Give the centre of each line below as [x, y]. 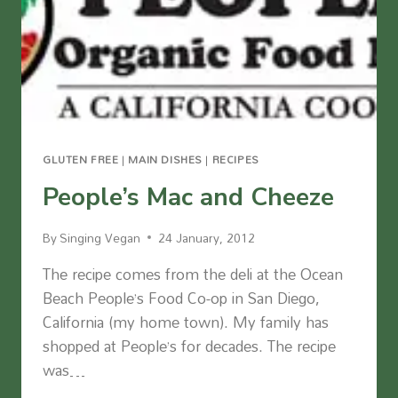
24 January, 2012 [207, 237]
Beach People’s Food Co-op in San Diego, [181, 298]
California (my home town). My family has [186, 322]
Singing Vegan [100, 237]
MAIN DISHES [165, 160]
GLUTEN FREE [81, 160]
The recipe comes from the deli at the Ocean [193, 274]
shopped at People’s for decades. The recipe [189, 346]
